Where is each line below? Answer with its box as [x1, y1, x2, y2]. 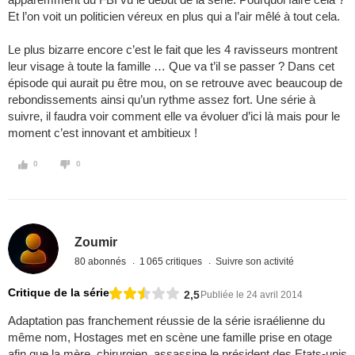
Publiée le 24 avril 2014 [200, 288, 303, 300]
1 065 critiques [139, 255, 205, 267]
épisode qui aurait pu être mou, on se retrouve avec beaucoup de [8, 76, 342, 90]
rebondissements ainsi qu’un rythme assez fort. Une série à [8, 93, 315, 107]
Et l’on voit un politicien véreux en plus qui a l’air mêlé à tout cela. [8, 10, 340, 24]
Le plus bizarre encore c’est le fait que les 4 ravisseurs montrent [8, 43, 338, 57]
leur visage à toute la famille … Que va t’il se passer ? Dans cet [8, 59, 334, 74]
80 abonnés [74, 255, 129, 267]
